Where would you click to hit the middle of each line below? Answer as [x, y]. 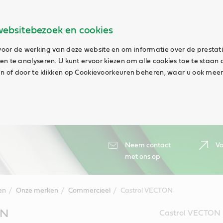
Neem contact [148, 145]
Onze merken [37, 191]
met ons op [143, 157]
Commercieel [89, 191]
